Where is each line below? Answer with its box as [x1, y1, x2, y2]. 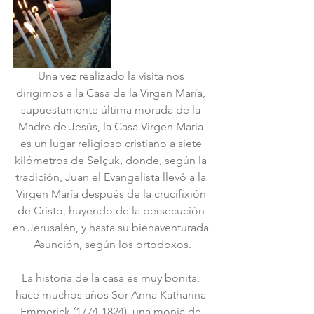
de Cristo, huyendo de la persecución [17, 204, 207, 217]
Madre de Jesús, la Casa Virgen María [18, 120, 206, 133]
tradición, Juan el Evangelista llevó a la [15, 170, 209, 184]
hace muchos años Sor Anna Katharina [15, 288, 209, 301]
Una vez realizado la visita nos [37, 69, 187, 83]
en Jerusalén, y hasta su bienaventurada [13, 221, 212, 234]
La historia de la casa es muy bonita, [22, 271, 203, 285]
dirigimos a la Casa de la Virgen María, [16, 86, 208, 100]
